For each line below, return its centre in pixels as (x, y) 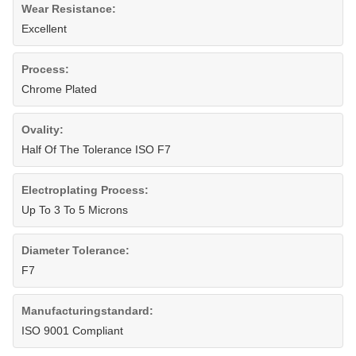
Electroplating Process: (85, 190)
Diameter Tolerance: (75, 250)
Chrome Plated (59, 89)
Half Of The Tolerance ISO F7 (96, 149)
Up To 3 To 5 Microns (75, 210)
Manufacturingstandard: (87, 311)
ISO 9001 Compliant (72, 331)
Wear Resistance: (69, 9)
